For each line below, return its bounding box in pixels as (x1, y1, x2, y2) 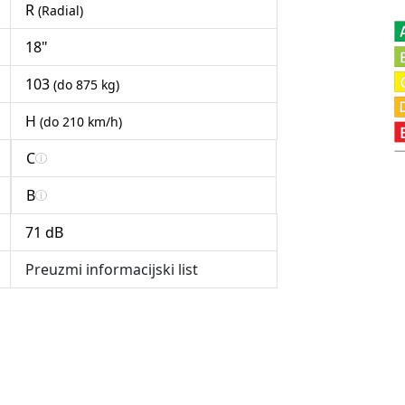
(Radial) (38, 2, 83, 20)
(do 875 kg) (53, 76, 119, 94)
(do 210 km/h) (40, 113, 122, 131)
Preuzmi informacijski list (25, 259, 198, 280)
